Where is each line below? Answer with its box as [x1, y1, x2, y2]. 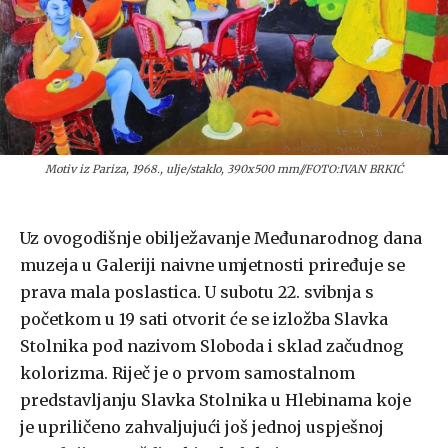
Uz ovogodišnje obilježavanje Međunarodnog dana [20, 227, 422, 248]
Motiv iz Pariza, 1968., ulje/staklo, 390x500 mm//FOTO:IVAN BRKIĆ [45, 161, 403, 176]
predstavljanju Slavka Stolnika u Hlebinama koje [20, 389, 411, 410]
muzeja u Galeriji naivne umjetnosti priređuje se [20, 254, 405, 275]
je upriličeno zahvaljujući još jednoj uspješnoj [20, 416, 384, 437]
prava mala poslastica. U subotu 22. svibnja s [20, 281, 374, 302]
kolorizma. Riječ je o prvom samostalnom [20, 362, 355, 383]
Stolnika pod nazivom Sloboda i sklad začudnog [20, 335, 404, 356]
